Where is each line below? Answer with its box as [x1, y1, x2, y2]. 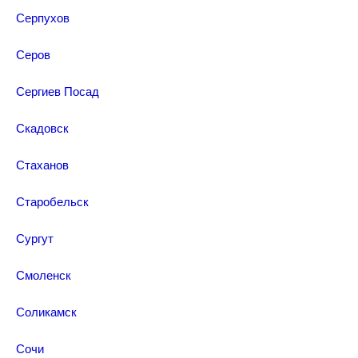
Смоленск [16, 266, 71, 283]
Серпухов [16, 9, 70, 26]
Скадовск [16, 119, 69, 136]
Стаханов [16, 156, 69, 173]
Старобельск [16, 193, 89, 209]
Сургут [16, 229, 54, 246]
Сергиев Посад [16, 82, 99, 99]
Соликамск [16, 303, 77, 320]
